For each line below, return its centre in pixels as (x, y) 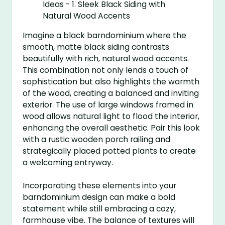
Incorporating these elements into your (100, 185)
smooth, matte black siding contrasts (96, 47)
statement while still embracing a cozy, (99, 208)
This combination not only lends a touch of (106, 70)
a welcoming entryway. (68, 162)
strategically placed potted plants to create (109, 151)
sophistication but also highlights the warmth (111, 81)
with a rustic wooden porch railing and (97, 139)
